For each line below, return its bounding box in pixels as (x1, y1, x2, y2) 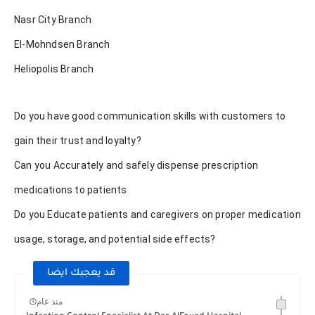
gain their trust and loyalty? (14, 135, 141, 147)
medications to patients (14, 184, 127, 196)
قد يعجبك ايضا (47, 268, 115, 279)
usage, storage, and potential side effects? (14, 233, 216, 245)
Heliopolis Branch (14, 63, 94, 75)
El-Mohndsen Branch (14, 39, 110, 51)
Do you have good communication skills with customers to (14, 110, 286, 122)
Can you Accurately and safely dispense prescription (14, 160, 259, 172)
